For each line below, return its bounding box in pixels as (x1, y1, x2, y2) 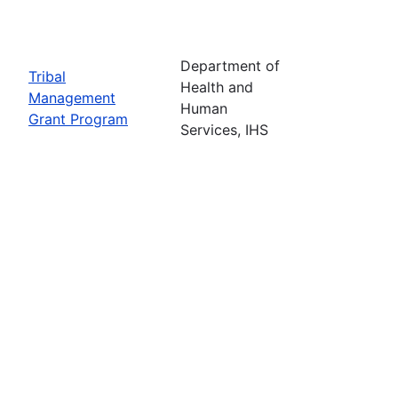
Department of (180, 56, 280, 75)
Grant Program (28, 109, 128, 128)
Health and (180, 77, 253, 96)
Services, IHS (180, 120, 268, 139)
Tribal (28, 67, 66, 85)
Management (28, 88, 115, 107)
